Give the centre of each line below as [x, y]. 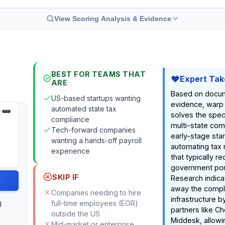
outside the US [76, 214]
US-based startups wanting [96, 98]
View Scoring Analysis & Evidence [113, 19]
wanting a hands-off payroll [96, 140]
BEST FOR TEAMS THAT [98, 74]
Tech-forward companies [93, 130]
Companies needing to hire [96, 193]
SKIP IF [66, 177]
